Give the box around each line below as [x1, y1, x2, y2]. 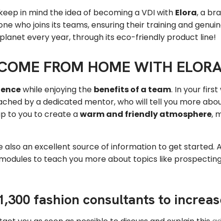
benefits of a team [94, 84, 171, 96]
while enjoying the [21, 84, 94, 96]
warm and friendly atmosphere [80, 109, 212, 120]
